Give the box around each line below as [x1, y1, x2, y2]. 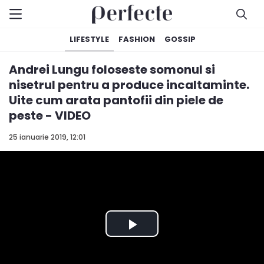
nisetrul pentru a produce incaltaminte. [9, 77, 249, 93]
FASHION [118, 34, 155, 45]
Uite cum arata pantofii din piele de [9, 92, 223, 108]
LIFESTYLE [70, 34, 109, 45]
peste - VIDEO [9, 107, 91, 124]
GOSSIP [164, 34, 196, 45]
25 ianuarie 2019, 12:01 [9, 132, 85, 142]
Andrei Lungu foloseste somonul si [9, 61, 215, 78]
